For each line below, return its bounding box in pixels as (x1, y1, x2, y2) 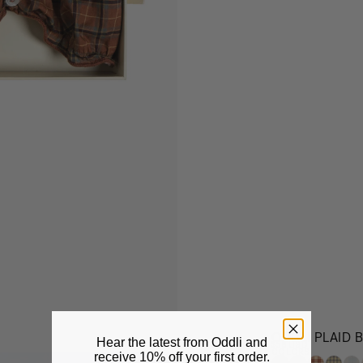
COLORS (271, 348, 310, 358)
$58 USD (271, 341, 308, 352)
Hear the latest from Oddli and (96, 335, 267, 349)
